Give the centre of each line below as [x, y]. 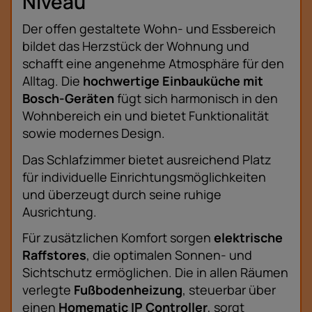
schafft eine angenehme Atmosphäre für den [153, 64]
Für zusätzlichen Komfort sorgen [118, 238]
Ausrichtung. [60, 211]
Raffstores [54, 255]
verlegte [48, 290]
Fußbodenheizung [128, 290]
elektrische [248, 238]
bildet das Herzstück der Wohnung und [136, 46]
